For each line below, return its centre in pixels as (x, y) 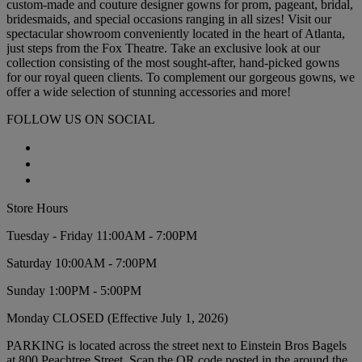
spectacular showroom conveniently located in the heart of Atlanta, (176, 34)
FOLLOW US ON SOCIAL (81, 120)
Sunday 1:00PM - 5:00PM (74, 291)
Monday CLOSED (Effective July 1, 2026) (117, 318)
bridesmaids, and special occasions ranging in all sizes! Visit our (169, 19)
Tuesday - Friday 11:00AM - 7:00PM (102, 236)
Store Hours (37, 208)
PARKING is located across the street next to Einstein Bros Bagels (177, 346)
